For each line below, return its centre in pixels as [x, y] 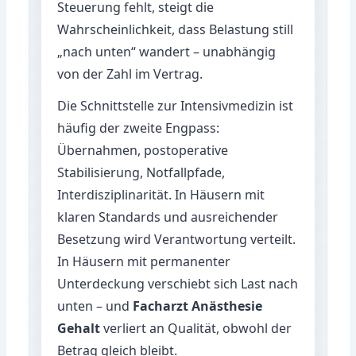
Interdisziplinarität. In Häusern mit [161, 194]
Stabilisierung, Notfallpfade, [141, 172]
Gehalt [79, 328]
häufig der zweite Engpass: [139, 128]
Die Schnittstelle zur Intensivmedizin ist [176, 105]
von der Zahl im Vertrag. [130, 74]
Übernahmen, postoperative [143, 150]
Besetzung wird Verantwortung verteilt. [177, 239]
